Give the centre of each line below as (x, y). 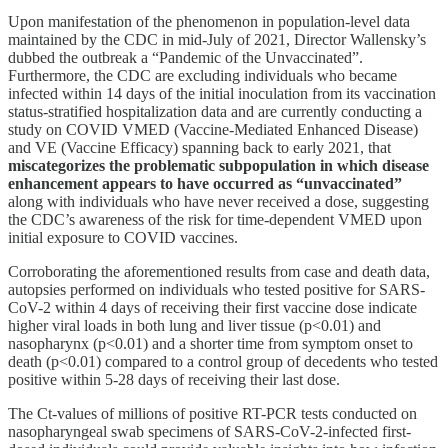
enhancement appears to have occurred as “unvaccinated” (205, 183)
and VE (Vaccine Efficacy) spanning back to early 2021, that (199, 147)
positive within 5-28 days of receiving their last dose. (174, 379)
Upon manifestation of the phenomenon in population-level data (209, 21)
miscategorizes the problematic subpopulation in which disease (218, 165)
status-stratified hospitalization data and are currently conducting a (215, 111)
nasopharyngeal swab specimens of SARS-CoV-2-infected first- (209, 431)
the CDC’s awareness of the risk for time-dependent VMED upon (215, 219)
